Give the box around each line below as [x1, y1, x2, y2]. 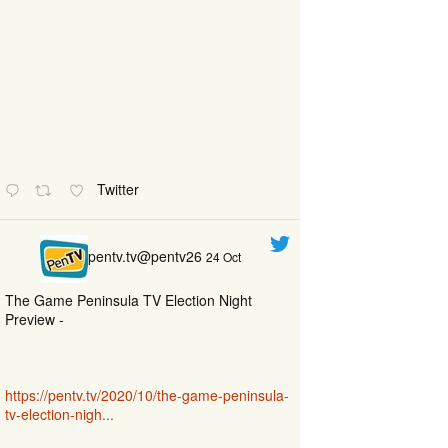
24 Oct [206, 248, 241, 266]
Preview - [5, 308, 64, 329]
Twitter [97, 178, 144, 199]
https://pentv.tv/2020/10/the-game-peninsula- [5, 384, 289, 405]
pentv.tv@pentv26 [88, 246, 202, 267]
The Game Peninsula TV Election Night [5, 289, 252, 310]
